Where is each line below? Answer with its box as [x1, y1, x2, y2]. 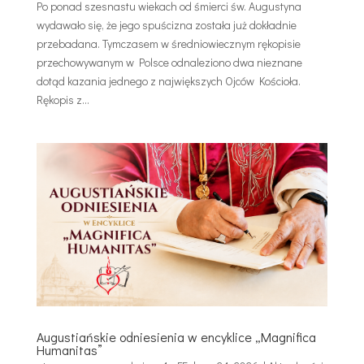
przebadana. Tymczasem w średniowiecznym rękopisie [36, 35, 301, 51]
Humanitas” [36, 341, 102, 359]
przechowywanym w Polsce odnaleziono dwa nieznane [36, 54, 302, 70]
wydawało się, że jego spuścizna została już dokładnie [36, 16, 297, 32]
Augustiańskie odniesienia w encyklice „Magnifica [36, 328, 316, 346]
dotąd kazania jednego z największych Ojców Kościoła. [36, 72, 301, 89]
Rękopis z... [36, 91, 89, 107]
